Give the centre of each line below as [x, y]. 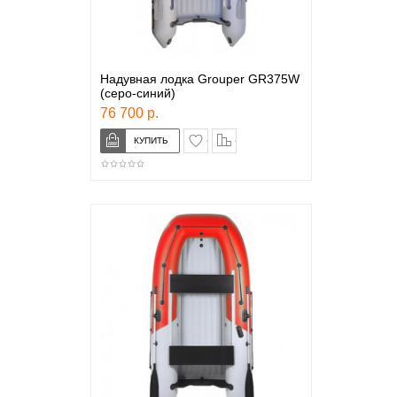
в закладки [236, 136]
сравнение [263, 136]
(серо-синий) [137, 93]
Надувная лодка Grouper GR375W [199, 79]
